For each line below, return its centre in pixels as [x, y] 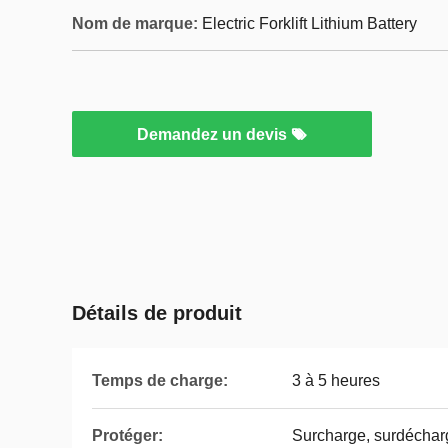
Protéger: [127, 435]
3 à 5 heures [336, 380]
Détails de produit [157, 313]
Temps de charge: [160, 380]
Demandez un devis [214, 134]
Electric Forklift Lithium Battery [309, 23]
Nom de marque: [135, 23]
